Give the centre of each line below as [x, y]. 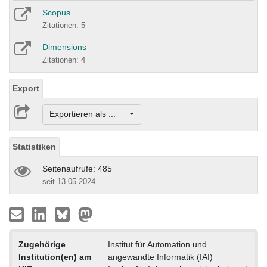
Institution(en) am [55, 257]
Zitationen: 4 [64, 60]
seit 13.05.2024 [69, 181]
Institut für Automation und [157, 244]
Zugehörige [42, 244]
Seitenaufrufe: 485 [77, 168]
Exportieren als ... [88, 114]
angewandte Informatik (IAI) [160, 257]
